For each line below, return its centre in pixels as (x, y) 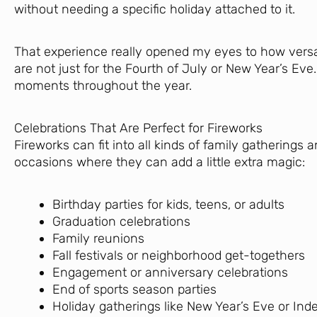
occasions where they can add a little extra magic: (160, 162)
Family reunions (98, 238)
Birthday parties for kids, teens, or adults (168, 204)
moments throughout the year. (103, 85)
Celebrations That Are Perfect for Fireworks (138, 128)
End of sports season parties (134, 289)
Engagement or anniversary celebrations (170, 272)
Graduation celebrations (121, 221)
